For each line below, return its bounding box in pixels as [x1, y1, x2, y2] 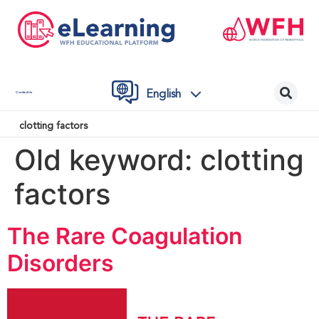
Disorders [7, 249, 114, 277]
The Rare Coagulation [7, 221, 243, 250]
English [145, 88, 181, 100]
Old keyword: [14, 142, 200, 177]
